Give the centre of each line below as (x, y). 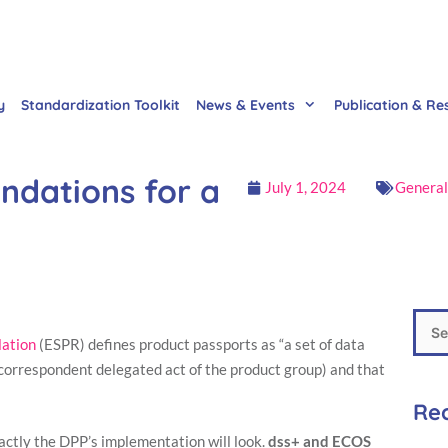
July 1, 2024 (305, 187)
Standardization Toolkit (100, 105)
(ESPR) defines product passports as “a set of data (200, 343)
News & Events (245, 105)
